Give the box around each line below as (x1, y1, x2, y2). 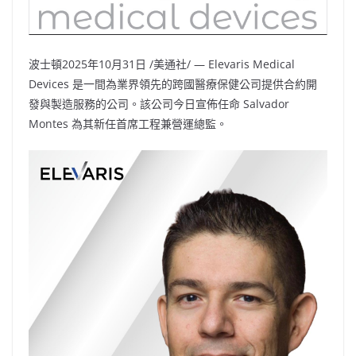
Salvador (243, 96, 289, 111)
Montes (29, 116, 68, 131)
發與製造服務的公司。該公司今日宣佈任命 (29, 96, 243, 111)
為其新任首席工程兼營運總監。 (68, 116, 227, 131)
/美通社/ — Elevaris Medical (146, 56, 295, 72)
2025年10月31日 (62, 56, 146, 72)
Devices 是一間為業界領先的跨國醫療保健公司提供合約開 (29, 76, 317, 91)
